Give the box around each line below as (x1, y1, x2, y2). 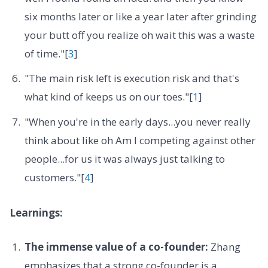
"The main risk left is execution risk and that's (24, 71, 239, 86)
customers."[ (24, 170, 84, 184)
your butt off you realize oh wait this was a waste (24, 28, 255, 42)
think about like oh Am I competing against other (24, 133, 255, 147)
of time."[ (24, 47, 68, 61)
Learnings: (10, 205, 63, 220)
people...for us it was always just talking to (24, 151, 225, 166)
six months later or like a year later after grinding (24, 10, 257, 24)
